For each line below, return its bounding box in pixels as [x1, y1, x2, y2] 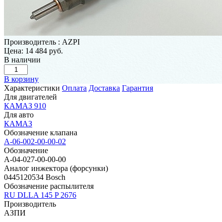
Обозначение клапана [4, 128, 77, 137]
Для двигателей [4, 92, 57, 101]
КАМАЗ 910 [4, 101, 46, 110]
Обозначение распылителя [4, 181, 94, 190]
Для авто [4, 110, 34, 119]
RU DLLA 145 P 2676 [4, 190, 76, 199]
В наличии [4, 55, 41, 64]
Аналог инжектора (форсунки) [4, 164, 108, 172]
